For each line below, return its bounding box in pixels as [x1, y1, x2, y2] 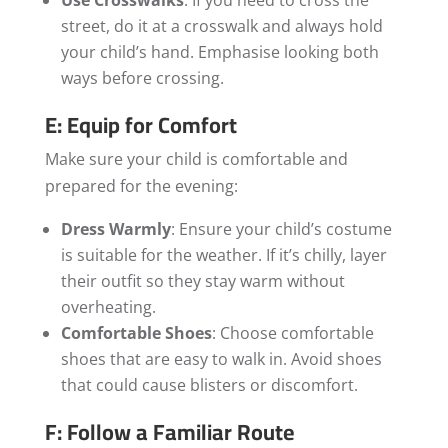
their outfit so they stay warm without [60, 269, 345, 292]
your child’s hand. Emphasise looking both [60, 40, 379, 63]
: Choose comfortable [211, 321, 374, 344]
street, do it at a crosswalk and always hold [60, 14, 383, 37]
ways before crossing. [60, 66, 224, 89]
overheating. [60, 295, 156, 318]
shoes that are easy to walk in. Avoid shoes [60, 347, 382, 370]
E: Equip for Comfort [44, 103, 237, 146]
